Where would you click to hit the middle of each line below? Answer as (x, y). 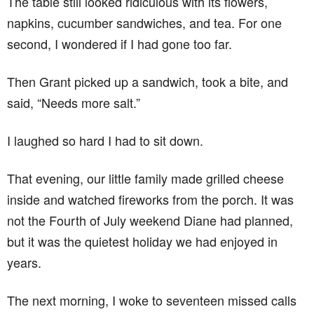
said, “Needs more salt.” (74, 102)
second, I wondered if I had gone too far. (120, 43)
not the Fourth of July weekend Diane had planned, (150, 220)
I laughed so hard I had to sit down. (105, 140)
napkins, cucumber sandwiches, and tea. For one (144, 22)
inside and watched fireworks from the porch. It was (150, 199)
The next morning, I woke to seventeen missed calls (152, 300)
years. (24, 262)
